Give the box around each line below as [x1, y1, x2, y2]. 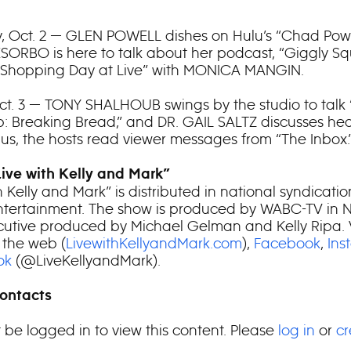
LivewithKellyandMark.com [65, 234, 242, 252]
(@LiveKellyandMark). [11, 251, 161, 270]
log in [277, 321, 315, 339]
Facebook [253, 234, 320, 252]
